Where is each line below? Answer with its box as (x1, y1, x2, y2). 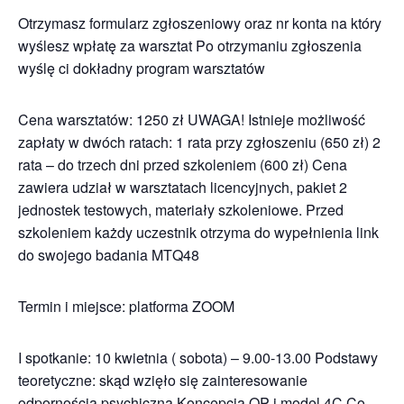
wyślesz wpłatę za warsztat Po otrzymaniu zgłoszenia (18, 35, 362, 56)
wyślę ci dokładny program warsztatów (18, 58, 265, 78)
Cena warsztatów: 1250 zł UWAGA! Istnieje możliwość (18, 109, 365, 130)
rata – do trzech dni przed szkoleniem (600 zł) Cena (18, 154, 347, 175)
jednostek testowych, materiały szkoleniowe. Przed (18, 199, 344, 220)
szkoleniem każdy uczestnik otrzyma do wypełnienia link (18, 222, 379, 243)
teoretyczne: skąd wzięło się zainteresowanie (18, 370, 308, 390)
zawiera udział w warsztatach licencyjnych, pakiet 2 (18, 177, 347, 197)
